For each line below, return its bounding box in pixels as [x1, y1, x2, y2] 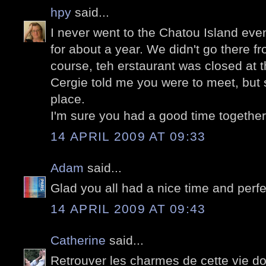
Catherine [50, 233, 106, 247]
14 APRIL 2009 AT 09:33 [50, 129, 206, 143]
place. [50, 92, 85, 106]
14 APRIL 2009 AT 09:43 [50, 201, 206, 216]
